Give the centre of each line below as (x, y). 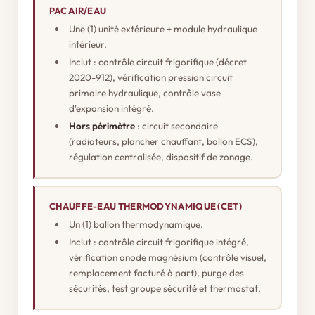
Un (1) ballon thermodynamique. (136, 224)
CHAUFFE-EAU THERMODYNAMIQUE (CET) (146, 206)
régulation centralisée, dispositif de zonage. (161, 156)
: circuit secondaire (176, 126)
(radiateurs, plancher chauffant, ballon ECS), (163, 141)
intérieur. (88, 44)
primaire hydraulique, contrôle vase (145, 92)
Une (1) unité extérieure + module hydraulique (163, 28)
